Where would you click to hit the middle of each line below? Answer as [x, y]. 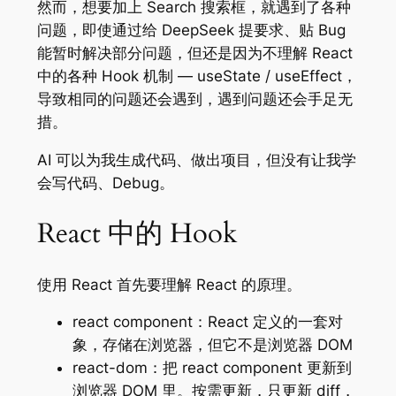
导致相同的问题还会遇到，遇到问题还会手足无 [194, 99]
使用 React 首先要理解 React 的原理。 [169, 284]
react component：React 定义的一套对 [207, 322]
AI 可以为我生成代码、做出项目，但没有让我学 [196, 160]
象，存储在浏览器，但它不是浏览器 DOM [212, 345]
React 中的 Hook [137, 233]
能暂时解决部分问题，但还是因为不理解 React [194, 53]
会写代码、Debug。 [105, 183]
